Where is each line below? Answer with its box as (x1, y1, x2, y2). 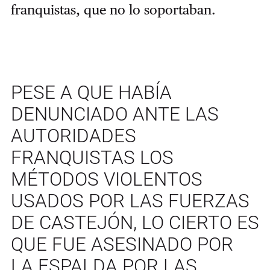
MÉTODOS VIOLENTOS (10, 165, 202, 193)
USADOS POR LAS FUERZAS (10, 187, 250, 215)
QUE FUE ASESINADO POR (10, 230, 233, 259)
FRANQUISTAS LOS (10, 143, 174, 172)
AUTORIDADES (10, 122, 136, 150)
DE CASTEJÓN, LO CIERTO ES (10, 209, 259, 237)
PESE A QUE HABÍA (10, 78, 172, 107)
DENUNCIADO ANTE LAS (10, 100, 219, 128)
